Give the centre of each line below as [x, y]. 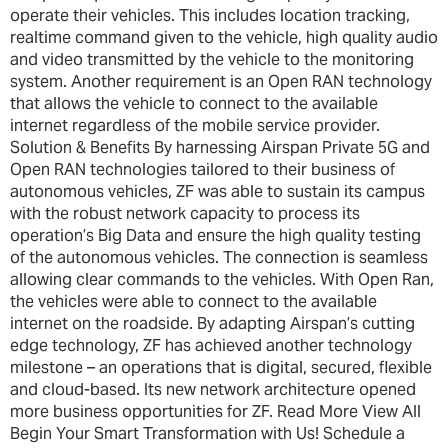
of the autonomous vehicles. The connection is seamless [219, 257]
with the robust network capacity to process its [185, 213]
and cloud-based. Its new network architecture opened [213, 389]
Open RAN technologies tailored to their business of [202, 169]
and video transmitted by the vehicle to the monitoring [212, 59]
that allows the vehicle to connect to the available [194, 103]
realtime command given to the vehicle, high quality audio [224, 37]
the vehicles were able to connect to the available [193, 301]
